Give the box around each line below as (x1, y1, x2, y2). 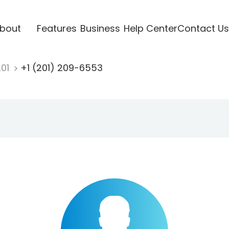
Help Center (123, 21, 177, 35)
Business (80, 21, 120, 35)
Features (36, 21, 77, 35)
